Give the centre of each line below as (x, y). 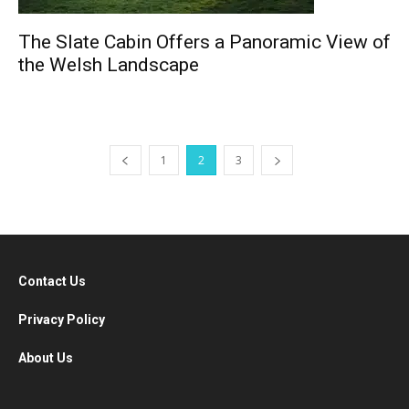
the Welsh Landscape (109, 65)
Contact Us (53, 281)
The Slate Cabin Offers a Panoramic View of (204, 42)
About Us (47, 358)
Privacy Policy (62, 320)
